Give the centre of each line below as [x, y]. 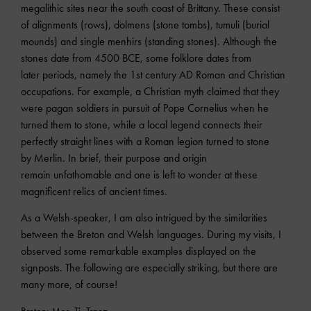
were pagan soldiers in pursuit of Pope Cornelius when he [145, 108]
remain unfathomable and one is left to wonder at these [139, 174]
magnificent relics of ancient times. [94, 191]
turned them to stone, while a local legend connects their [142, 124]
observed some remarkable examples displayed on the [138, 251]
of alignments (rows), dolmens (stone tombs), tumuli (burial [145, 24]
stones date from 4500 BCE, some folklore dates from [136, 58]
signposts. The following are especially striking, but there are [149, 268]
